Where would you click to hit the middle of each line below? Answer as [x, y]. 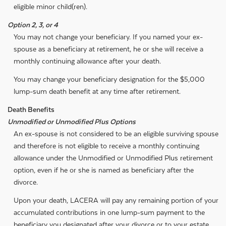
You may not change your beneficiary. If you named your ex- [108, 37]
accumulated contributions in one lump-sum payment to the [109, 212]
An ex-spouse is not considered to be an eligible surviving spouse [116, 134]
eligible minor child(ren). [50, 7]
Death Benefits [31, 109]
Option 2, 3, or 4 [33, 25]
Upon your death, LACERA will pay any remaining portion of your [116, 200]
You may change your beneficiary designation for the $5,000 [109, 79]
